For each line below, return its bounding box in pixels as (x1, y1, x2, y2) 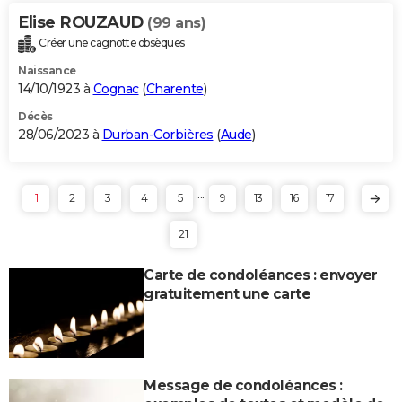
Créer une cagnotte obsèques (39, 35, 185, 49)
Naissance (18, 63, 76, 77)
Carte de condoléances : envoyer (144, 266, 378, 284)
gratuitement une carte (144, 284, 310, 302)
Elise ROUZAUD (18, 12, 147, 32)
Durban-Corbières (101, 126, 214, 143)
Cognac (92, 80, 139, 97)
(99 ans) (147, 13, 205, 31)
